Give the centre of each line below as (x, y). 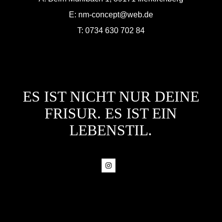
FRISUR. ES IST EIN (111, 113)
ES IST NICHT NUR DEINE (111, 97)
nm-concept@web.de (115, 15)
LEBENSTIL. (111, 130)
